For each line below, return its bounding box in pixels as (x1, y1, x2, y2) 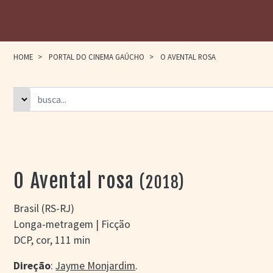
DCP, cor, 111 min (13, 233, 91, 247)
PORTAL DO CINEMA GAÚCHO (49, 52, 145, 62)
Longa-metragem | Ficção (13, 218, 131, 231)
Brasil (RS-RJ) (13, 202, 75, 215)
